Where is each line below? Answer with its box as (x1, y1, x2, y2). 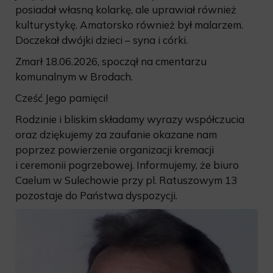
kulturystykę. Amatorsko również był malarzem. (15, 18, 243, 31)
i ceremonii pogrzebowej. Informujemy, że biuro (15, 158, 239, 171)
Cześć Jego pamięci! (15, 91, 108, 104)
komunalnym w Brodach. (15, 69, 133, 83)
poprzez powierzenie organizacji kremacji (15, 143, 214, 156)
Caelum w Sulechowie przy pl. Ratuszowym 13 (15, 173, 237, 186)
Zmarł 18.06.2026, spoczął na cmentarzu (15, 54, 207, 68)
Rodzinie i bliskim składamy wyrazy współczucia (15, 112, 244, 126)
